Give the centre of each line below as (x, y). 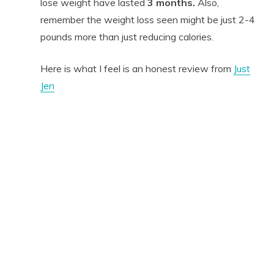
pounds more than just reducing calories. (127, 36)
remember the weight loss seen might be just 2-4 (147, 19)
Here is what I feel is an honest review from (137, 68)
